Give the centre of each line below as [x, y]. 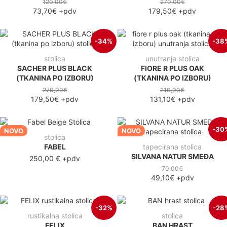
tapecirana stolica [172, 146]
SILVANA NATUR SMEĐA [172, 156]
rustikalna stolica [55, 215]
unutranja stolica [172, 58]
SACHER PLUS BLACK [55, 68]
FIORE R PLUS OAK [172, 68]
